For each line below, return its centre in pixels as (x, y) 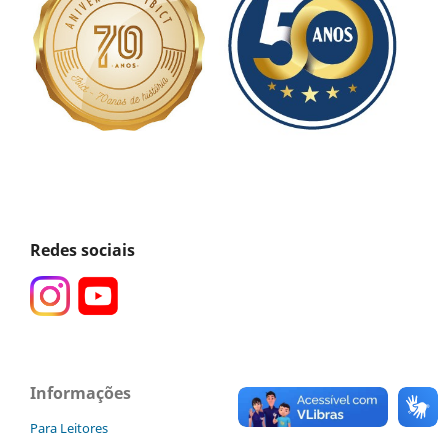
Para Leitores (69, 427)
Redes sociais (82, 249)
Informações (80, 393)
